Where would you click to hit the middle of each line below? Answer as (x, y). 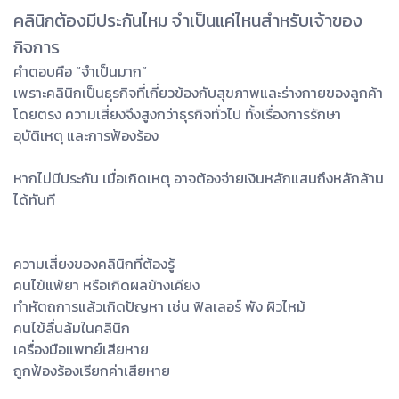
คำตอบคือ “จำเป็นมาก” (80, 72)
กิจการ (37, 48)
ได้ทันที (34, 200)
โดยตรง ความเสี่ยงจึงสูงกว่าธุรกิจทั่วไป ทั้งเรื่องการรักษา (177, 114)
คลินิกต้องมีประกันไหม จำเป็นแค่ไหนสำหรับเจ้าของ (188, 21)
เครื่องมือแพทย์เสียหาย (81, 350)
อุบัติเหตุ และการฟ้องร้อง (86, 136)
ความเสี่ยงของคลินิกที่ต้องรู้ (94, 264)
